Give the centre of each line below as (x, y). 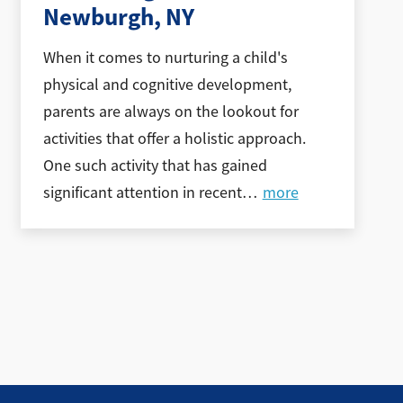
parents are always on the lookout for (171, 111)
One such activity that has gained (156, 165)
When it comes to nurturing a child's (166, 57)
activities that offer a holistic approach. (175, 138)
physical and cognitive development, (168, 84)
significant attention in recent (143, 192)
